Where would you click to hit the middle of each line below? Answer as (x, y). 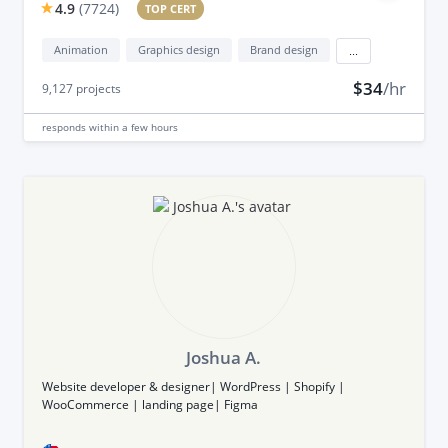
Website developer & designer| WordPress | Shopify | (193, 386)
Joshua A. (224, 357)
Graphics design (178, 49)
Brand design (283, 49)
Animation (80, 49)
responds (65, 126)
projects (96, 88)
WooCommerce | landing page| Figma (149, 404)
